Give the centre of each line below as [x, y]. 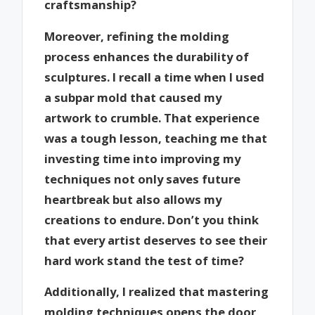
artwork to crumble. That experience [152, 117]
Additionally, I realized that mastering [157, 292]
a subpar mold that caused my [133, 97]
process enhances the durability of [147, 56]
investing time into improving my [143, 158]
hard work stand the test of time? [144, 260]
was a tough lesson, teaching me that [156, 138]
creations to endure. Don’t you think [152, 219]
